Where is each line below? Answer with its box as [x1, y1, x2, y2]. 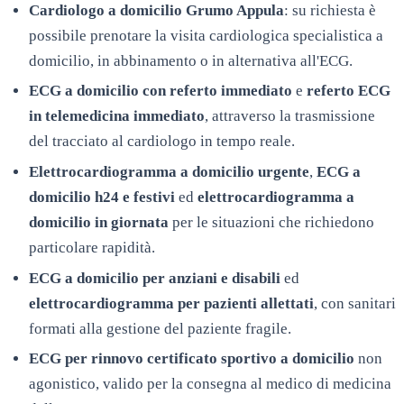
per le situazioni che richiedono [169, 214, 374, 232]
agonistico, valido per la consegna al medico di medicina [29, 375, 391, 393]
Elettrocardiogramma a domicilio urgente [29, 163, 309, 181]
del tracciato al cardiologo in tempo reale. [29, 133, 295, 151]
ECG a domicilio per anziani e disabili [29, 269, 280, 287]
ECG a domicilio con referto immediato [29, 82, 292, 100]
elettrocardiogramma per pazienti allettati [29, 294, 314, 312]
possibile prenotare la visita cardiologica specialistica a [29, 26, 383, 44]
